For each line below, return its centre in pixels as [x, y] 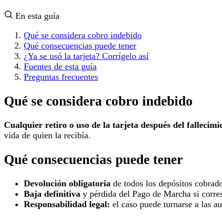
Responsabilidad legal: [67, 204]
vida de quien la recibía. [47, 136]
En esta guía [36, 16]
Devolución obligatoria [67, 184]
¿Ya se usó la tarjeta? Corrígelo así [86, 56]
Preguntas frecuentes [61, 77]
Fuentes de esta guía [60, 67]
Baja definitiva [52, 194]
